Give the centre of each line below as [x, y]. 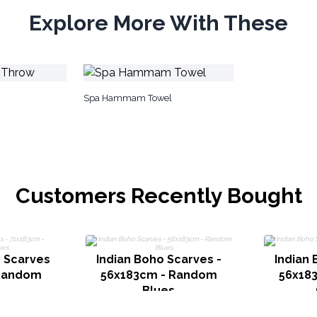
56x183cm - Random [158, 275]
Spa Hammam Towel [128, 98]
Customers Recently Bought [158, 196]
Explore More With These [158, 23]
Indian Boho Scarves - [158, 259]
